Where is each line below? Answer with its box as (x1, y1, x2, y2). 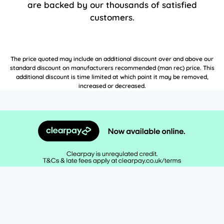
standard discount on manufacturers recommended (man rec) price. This (9, 64, 214, 71)
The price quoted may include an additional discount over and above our (10, 55, 213, 62)
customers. (89, 12, 134, 22)
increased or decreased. (78, 82, 146, 89)
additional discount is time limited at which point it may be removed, (15, 73, 208, 80)
